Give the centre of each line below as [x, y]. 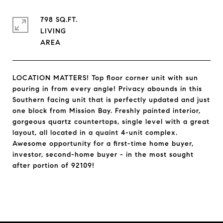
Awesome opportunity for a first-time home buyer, [103, 144]
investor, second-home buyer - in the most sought [103, 155]
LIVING [53, 31]
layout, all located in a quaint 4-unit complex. [95, 133]
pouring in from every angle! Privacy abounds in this [107, 89]
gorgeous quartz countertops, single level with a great [111, 122]
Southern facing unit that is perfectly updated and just [111, 100]
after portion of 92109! [54, 166]
